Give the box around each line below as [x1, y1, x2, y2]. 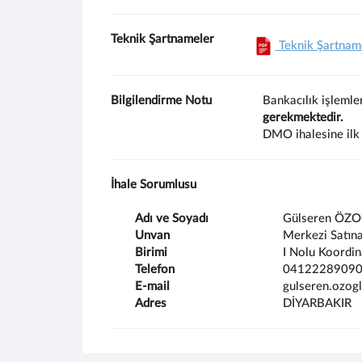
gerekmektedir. [262, 112, 343, 124]
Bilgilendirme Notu [111, 95, 212, 107]
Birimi [135, 246, 167, 259]
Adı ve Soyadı [135, 213, 208, 225]
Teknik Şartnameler [111, 33, 214, 45]
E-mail [135, 280, 170, 293]
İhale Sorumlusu [111, 179, 196, 191]
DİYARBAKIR [282, 297, 351, 309]
